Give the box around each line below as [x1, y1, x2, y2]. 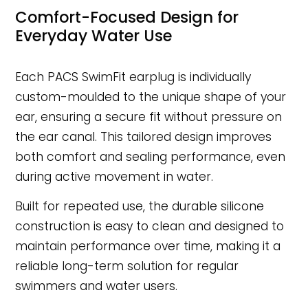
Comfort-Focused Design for [15, 5, 239, 28]
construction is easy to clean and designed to [15, 218, 285, 235]
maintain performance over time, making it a [15, 238, 281, 255]
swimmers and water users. [15, 278, 178, 295]
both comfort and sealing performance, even [15, 148, 286, 165]
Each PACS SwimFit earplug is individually [15, 68, 252, 85]
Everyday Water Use [15, 24, 173, 47]
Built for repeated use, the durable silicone [15, 198, 265, 215]
